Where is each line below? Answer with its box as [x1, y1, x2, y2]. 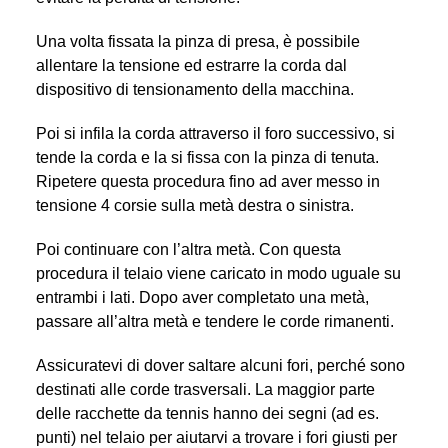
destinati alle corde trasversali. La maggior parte [35, 380, 375, 398]
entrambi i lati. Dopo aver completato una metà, [35, 288, 369, 306]
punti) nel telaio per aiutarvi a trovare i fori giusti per [35, 428, 397, 446]
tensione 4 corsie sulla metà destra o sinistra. [35, 196, 354, 214]
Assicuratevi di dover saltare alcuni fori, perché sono [35, 356, 405, 374]
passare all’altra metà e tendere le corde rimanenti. [35, 312, 394, 330]
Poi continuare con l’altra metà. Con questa [35, 240, 341, 258]
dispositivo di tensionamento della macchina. [35, 80, 354, 98]
